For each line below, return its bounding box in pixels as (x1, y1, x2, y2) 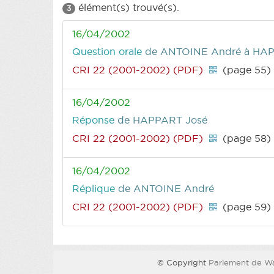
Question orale (72, 45, 145, 57)
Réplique (72, 182, 118, 194)
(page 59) (220, 200, 272, 213)
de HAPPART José (117, 113, 207, 126)
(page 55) (220, 63, 272, 76)
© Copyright (157, 257, 209, 267)
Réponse (72, 113, 117, 126)
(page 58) (220, 131, 272, 144)
